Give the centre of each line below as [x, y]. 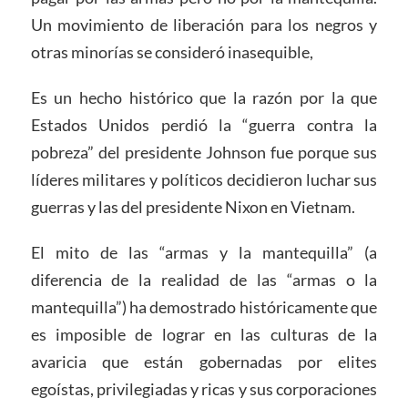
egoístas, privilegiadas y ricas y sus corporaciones [204, 388]
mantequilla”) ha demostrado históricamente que [204, 306]
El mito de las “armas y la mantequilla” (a [204, 252]
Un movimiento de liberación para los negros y [204, 25]
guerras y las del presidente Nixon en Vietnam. [193, 206]
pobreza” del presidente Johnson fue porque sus [204, 152]
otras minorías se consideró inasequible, [172, 52]
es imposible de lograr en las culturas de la [204, 334]
